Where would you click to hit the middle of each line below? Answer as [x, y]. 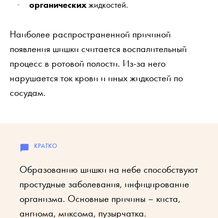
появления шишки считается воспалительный [98, 48]
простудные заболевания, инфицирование [104, 184]
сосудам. [28, 92]
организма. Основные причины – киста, [100, 198]
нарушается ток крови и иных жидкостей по [96, 78]
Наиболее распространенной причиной [90, 34]
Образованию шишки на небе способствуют [109, 169]
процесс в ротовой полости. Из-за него [88, 63]
